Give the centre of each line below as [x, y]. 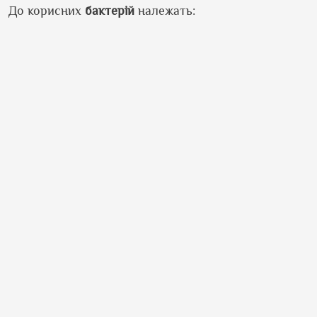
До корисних [47, 11]
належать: [165, 11]
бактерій [110, 11]
